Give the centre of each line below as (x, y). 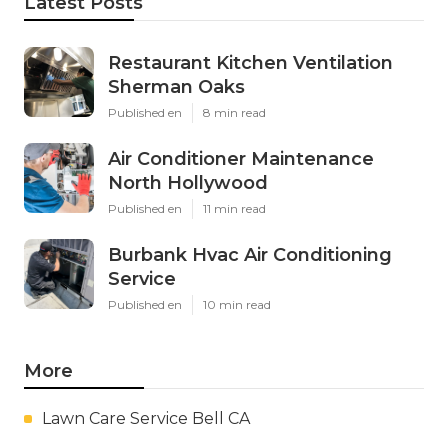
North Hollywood (188, 182)
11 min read (234, 208)
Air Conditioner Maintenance (241, 158)
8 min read (234, 112)
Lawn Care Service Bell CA (146, 418)
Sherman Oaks (176, 86)
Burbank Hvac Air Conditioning (250, 254)
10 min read (237, 304)
